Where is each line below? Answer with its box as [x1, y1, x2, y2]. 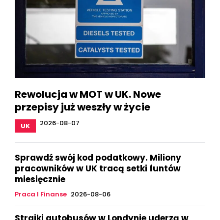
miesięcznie [15, 173, 65, 185]
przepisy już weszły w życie [15, 100, 150, 114]
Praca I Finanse [15, 189, 67, 199]
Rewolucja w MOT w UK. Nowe [15, 87, 161, 101]
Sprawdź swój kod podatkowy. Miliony [15, 151, 181, 164]
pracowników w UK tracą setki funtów [15, 162, 181, 174]
